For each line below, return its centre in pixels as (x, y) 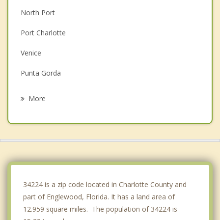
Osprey (32, 113)
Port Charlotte (43, 33)
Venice (31, 53)
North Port (38, 13)
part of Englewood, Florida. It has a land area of (99, 197)
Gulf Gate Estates (48, 134)
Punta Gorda (41, 73)
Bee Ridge (37, 154)
